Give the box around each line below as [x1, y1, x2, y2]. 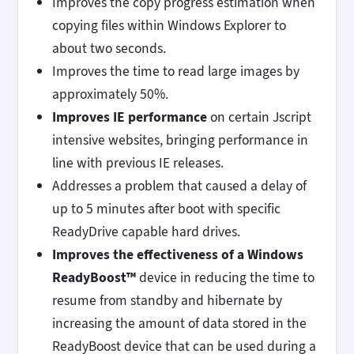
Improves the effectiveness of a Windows [51, 244, 303, 264]
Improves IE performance [51, 107, 207, 126]
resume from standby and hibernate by [51, 290, 282, 310]
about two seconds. [51, 38, 166, 58]
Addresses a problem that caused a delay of [51, 175, 307, 195]
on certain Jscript [206, 107, 311, 126]
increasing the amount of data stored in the [51, 313, 307, 333]
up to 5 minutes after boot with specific [51, 198, 281, 218]
